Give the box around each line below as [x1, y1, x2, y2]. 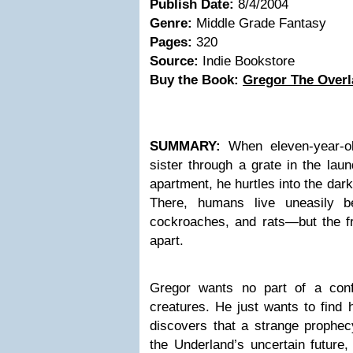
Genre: [150, 16, 192, 31]
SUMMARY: [150, 139, 221, 154]
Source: [150, 54, 199, 69]
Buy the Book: [150, 72, 243, 87]
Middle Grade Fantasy [192, 16, 326, 31]
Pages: [150, 35, 192, 50]
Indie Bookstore [199, 54, 295, 69]
